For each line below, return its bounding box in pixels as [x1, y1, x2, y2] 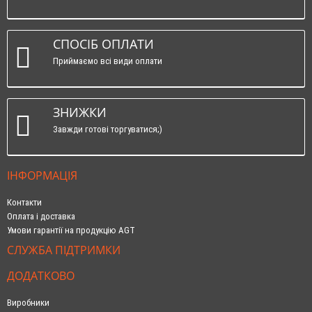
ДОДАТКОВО [7, 267, 75, 283]
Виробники [7, 297, 49, 308]
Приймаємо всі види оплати [53, 55, 162, 66]
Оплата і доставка [7, 210, 75, 221]
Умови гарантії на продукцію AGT [7, 224, 135, 235]
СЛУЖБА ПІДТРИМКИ [7, 242, 120, 258]
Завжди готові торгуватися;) [53, 123, 162, 134]
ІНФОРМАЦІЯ [7, 167, 77, 183]
